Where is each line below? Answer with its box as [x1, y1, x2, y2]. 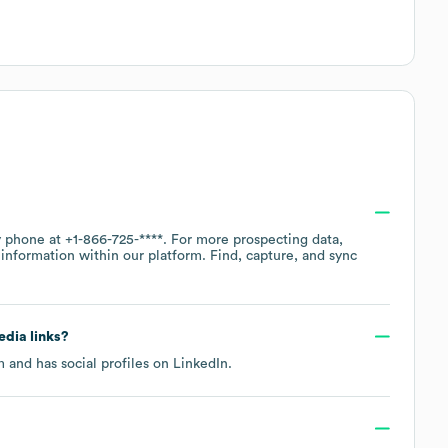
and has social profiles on [5, 356, 173, 371]
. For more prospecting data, [163, 232, 343, 247]
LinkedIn [173, 356, 228, 371]
